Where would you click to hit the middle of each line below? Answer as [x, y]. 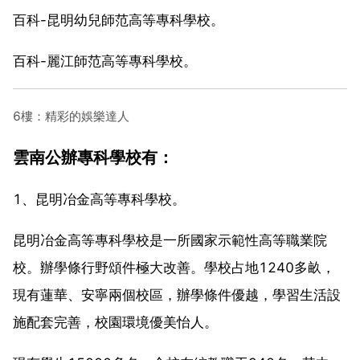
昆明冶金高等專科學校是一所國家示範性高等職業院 [170, 240]
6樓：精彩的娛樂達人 [71, 116]
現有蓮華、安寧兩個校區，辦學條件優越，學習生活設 [177, 295]
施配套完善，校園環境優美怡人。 [115, 322]
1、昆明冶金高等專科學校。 [99, 199]
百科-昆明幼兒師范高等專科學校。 [119, 20]
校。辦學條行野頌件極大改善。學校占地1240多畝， [174, 267]
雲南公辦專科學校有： [93, 157]
